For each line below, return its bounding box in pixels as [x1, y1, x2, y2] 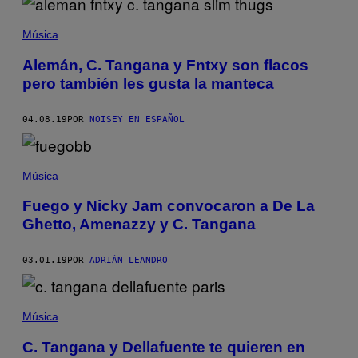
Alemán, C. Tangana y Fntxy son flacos [22, 56, 308, 74]
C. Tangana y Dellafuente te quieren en [22, 338, 305, 356]
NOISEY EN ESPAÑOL [89, 113, 185, 125]
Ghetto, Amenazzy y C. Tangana [22, 216, 256, 233]
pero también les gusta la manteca [22, 74, 274, 92]
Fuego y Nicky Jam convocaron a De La [22, 197, 315, 215]
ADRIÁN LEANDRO [89, 255, 168, 266]
